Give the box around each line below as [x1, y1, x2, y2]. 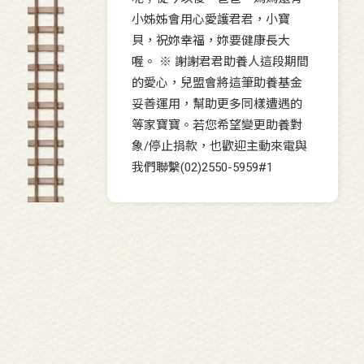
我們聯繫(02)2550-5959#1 [132, 160, 273, 175]
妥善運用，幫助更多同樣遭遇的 [132, 97, 302, 112]
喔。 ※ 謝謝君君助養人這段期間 [132, 54, 309, 70]
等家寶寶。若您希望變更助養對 [132, 118, 302, 133]
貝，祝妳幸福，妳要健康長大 [132, 33, 290, 49]
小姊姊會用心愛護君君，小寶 [132, 12, 290, 28]
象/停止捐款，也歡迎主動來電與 [132, 139, 307, 154]
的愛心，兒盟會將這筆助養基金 [132, 76, 302, 91]
